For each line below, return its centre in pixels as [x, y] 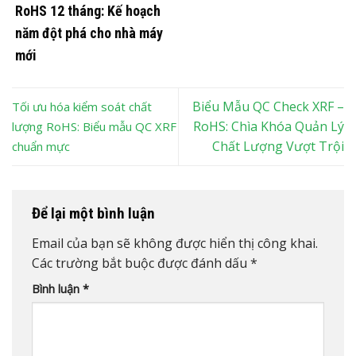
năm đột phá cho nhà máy [89, 33]
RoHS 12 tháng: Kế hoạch [88, 11]
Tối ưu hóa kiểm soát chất [82, 106]
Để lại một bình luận [95, 214]
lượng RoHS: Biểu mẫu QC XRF [94, 126]
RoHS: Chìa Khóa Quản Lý [269, 126]
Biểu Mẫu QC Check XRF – [268, 106]
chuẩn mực [41, 146]
